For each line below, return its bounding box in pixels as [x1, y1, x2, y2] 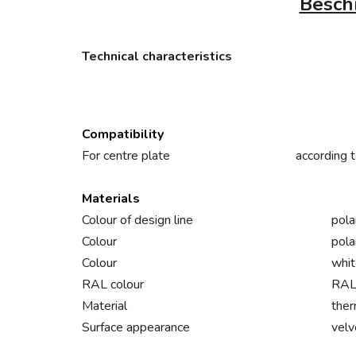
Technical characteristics [82, 48, 232, 66]
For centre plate [82, 147, 170, 165]
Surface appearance [82, 319, 190, 337]
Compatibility [82, 126, 164, 144]
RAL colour [82, 276, 144, 294]
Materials [82, 190, 140, 208]
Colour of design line [82, 211, 193, 230]
